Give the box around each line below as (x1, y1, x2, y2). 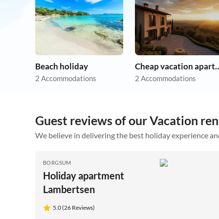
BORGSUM (43, 159, 71, 166)
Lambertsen (43, 183, 95, 196)
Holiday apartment (43, 170, 124, 182)
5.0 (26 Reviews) (53, 204, 95, 212)
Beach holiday (35, 61, 88, 72)
